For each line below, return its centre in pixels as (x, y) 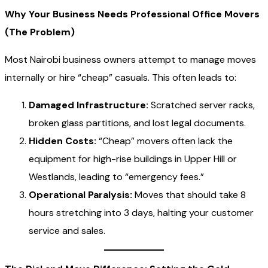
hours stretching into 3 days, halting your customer (141, 212)
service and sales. (67, 230)
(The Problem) (40, 32)
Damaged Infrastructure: (89, 105)
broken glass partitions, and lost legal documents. (137, 123)
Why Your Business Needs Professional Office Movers (132, 14)
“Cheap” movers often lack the (165, 141)
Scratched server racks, (202, 105)
